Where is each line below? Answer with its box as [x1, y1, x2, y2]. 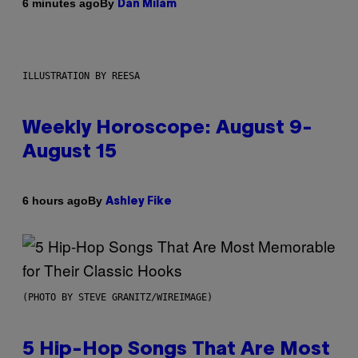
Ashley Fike [105, 196, 172, 207]
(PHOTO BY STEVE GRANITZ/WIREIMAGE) [22, 291, 213, 303]
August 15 [22, 143, 117, 161]
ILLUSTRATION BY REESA [22, 70, 140, 82]
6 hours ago [22, 194, 88, 208]
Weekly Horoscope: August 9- [22, 119, 312, 137]
